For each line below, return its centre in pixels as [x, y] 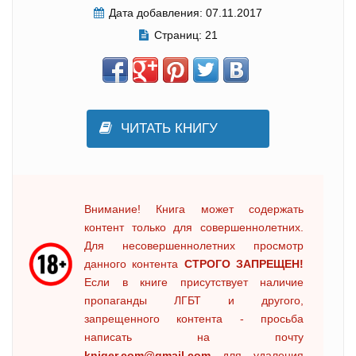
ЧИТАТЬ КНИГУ [169, 128]
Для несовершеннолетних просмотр [194, 245]
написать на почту [194, 337]
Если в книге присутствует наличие [194, 282]
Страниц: [178, 35]
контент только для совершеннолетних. [194, 227]
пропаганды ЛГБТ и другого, [194, 300]
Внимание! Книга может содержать [194, 209]
